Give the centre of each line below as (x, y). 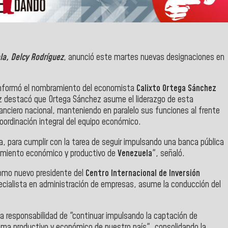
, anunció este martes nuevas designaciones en (144, 57)
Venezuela (135, 153)
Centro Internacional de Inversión (142, 174)
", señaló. (168, 153)
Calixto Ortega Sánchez (175, 89)
